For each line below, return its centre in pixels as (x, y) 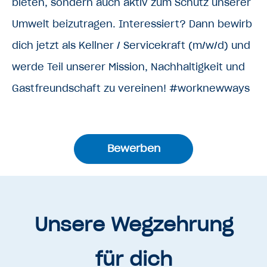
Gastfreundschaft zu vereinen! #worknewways (131, 88)
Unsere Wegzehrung (133, 224)
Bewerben (133, 149)
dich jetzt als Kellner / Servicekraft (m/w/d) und (131, 45)
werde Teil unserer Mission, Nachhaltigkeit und (128, 66)
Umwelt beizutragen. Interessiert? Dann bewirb (132, 24)
